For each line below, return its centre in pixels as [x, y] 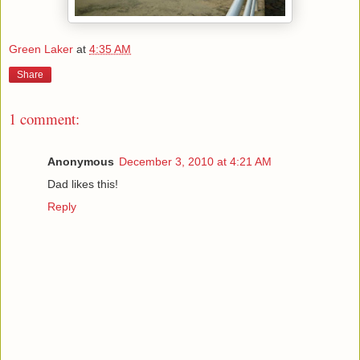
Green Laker [41, 49]
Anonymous [81, 161]
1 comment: [44, 119]
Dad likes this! [83, 184]
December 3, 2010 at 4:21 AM [195, 161]
